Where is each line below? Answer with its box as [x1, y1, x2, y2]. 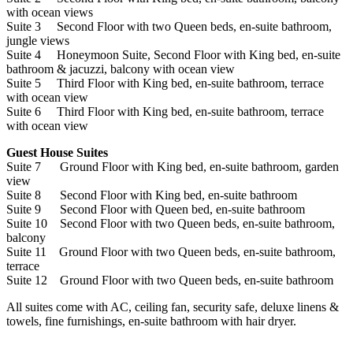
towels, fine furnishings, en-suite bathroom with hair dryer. [6, 314, 296, 329]
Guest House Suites [6, 146, 108, 160]
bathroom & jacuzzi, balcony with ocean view [6, 62, 235, 76]
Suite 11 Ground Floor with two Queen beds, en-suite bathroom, [6, 245, 336, 259]
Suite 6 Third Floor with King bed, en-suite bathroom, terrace [6, 105, 324, 119]
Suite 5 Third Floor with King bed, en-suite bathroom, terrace [6, 76, 324, 91]
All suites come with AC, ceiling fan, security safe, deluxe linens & [6, 300, 339, 314]
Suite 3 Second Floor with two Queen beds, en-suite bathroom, [6, 20, 332, 34]
